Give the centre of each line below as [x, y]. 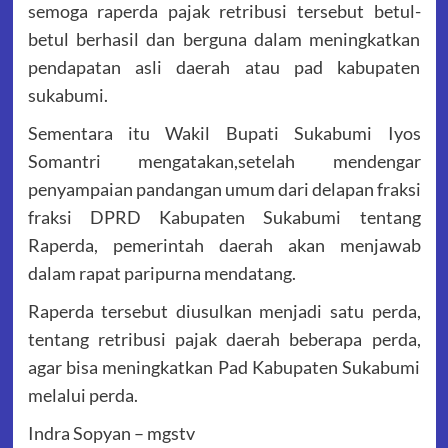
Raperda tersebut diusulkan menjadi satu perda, [224, 311]
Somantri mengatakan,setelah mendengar [224, 161]
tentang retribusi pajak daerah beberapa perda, [224, 339]
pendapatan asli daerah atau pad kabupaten [224, 67]
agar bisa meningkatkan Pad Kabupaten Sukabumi [224, 367]
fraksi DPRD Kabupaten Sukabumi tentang [224, 217]
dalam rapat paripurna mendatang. [161, 273]
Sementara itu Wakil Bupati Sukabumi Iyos [224, 133]
